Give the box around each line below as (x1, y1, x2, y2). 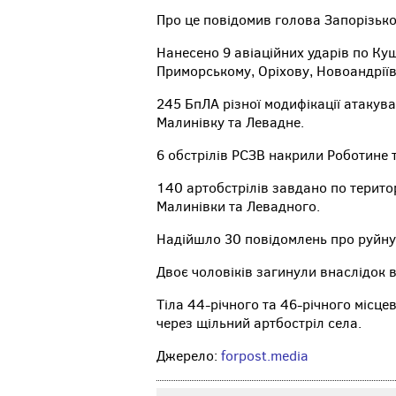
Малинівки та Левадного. (156, 197, 320, 217)
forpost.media (221, 346, 308, 366)
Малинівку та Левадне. (156, 113, 304, 133)
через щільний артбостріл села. (156, 314, 362, 333)
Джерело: (156, 346, 221, 366)
